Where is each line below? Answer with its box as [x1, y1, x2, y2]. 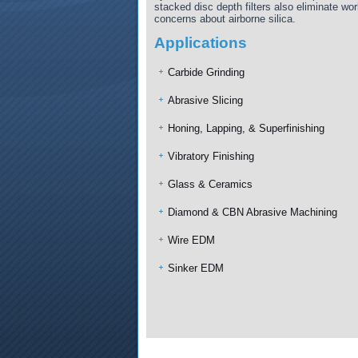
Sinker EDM [168, 262, 224, 274]
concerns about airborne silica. [154, 13, 296, 25]
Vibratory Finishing [168, 150, 254, 162]
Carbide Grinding [168, 66, 245, 78]
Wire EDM [168, 234, 215, 246]
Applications [154, 34, 247, 51]
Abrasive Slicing [168, 94, 243, 106]
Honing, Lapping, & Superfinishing [168, 122, 324, 134]
